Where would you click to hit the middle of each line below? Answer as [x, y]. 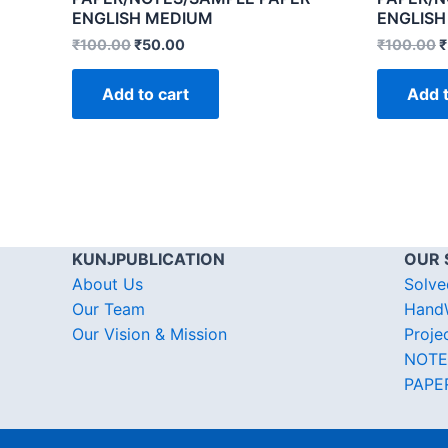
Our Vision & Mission [149, 334]
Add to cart [145, 94]
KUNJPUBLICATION [148, 259]
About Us [107, 284]
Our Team [108, 309]
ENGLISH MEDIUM [142, 17]
